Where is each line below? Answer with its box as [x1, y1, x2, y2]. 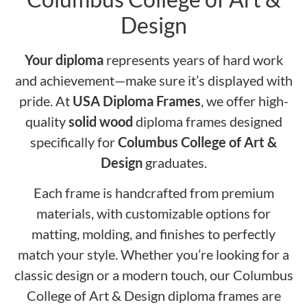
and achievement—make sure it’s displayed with [14, 72, 293, 88]
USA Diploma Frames [69, 93, 201, 109]
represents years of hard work [103, 51, 283, 68]
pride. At [19, 93, 70, 109]
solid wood [68, 113, 133, 130]
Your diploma [24, 51, 103, 68]
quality [25, 113, 69, 130]
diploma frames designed [132, 113, 282, 130]
